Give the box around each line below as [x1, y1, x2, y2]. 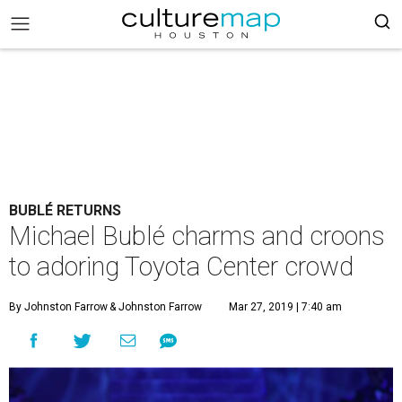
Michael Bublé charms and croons [9, 221, 385, 251]
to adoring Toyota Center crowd [9, 251, 354, 282]
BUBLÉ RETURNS [9, 202, 121, 219]
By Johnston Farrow [9, 301, 108, 313]
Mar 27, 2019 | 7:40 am [229, 301, 342, 313]
